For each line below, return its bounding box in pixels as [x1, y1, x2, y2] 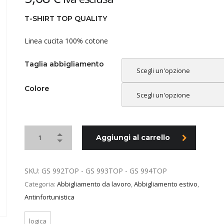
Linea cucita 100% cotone [24, 36, 108, 46]
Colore [24, 83, 49, 93]
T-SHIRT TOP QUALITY [24, 14, 107, 23]
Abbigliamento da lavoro [57, 179, 131, 189]
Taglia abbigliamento [24, 59, 104, 68]
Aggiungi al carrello [96, 133, 170, 142]
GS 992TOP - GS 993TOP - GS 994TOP [41, 166, 167, 176]
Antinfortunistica [24, 192, 74, 202]
